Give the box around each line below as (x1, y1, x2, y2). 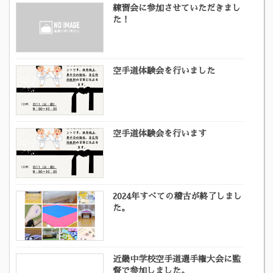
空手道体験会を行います (113, 129, 207, 138)
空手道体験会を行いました (113, 66, 216, 75)
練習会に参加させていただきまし (113, 3, 241, 12)
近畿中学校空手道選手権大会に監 (113, 254, 241, 263)
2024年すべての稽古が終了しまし (113, 191, 243, 200)
